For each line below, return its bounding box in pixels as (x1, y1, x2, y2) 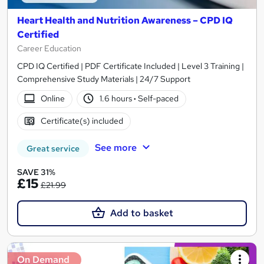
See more (94, 141, 137, 154)
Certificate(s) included (40, 115, 123, 127)
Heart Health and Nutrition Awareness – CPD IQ (17, 14, 233, 27)
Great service (27, 143, 80, 154)
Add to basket (110, 206, 173, 219)
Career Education (17, 42, 81, 54)
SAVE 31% (17, 166, 55, 177)
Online (40, 93, 65, 104)
